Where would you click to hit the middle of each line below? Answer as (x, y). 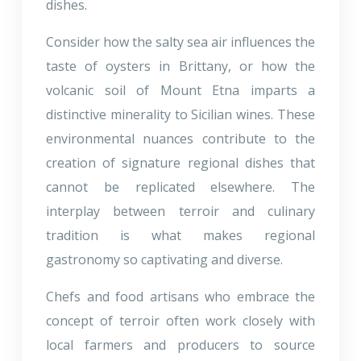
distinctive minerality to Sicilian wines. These (180, 114)
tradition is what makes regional (180, 235)
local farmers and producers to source (180, 344)
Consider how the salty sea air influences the (180, 41)
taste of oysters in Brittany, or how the (180, 66)
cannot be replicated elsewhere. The (180, 187)
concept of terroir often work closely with (180, 320)
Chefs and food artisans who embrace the (180, 296)
